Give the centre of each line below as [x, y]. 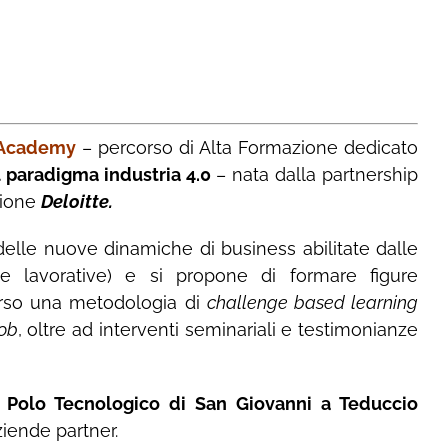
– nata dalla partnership [317, 174]
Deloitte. [77, 201]
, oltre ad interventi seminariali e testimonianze [218, 329]
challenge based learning [312, 302]
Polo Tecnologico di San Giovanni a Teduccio [213, 403]
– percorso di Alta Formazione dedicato [247, 147]
